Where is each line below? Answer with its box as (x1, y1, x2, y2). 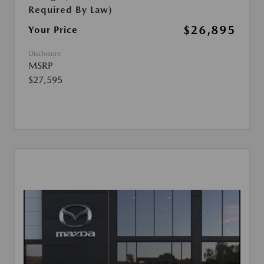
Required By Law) (28, 4, 112, 16)
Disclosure (28, 49, 61, 58)
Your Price (28, 24, 78, 36)
